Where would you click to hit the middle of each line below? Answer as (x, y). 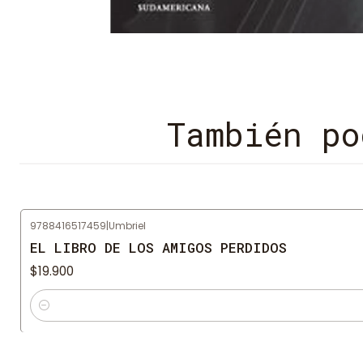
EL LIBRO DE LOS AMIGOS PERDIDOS (158, 248)
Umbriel (127, 226)
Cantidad (58, 315)
